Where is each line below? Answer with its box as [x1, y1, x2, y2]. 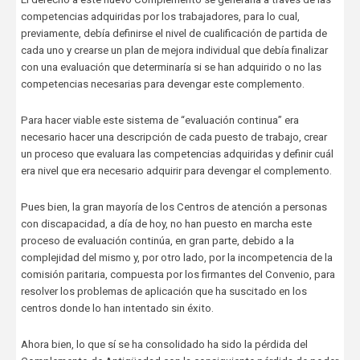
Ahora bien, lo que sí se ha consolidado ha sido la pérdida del [20, 338, 308, 351]
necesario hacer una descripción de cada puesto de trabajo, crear [20, 131, 327, 144]
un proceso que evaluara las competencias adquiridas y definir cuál [20, 148, 333, 161]
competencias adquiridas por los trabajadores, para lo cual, [20, 10, 300, 23]
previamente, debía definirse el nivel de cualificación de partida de [20, 27, 327, 40]
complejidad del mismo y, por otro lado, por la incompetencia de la [20, 252, 333, 264]
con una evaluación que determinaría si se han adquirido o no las [20, 61, 321, 74]
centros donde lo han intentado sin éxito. [20, 302, 214, 315]
